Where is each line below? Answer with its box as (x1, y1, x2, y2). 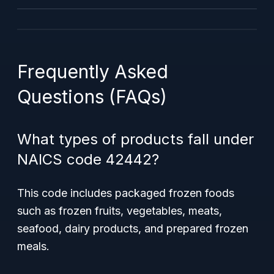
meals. (17, 240, 50, 253)
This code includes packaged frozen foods (17, 187, 234, 199)
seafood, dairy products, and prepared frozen (17, 222, 248, 235)
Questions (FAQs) (17, 86, 167, 108)
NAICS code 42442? (17, 150, 159, 168)
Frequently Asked (17, 61, 168, 83)
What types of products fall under (17, 130, 254, 148)
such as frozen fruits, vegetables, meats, (17, 204, 222, 217)
